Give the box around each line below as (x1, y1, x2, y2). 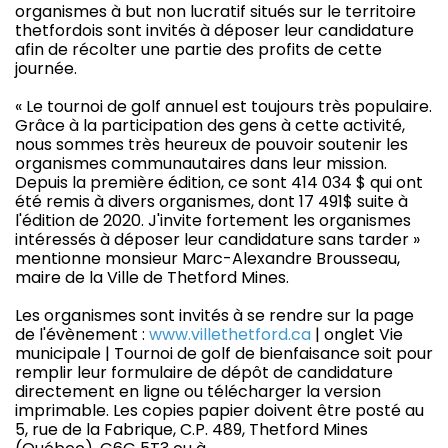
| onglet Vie (311, 322, 403, 346)
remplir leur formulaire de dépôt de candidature (15, 360, 393, 384)
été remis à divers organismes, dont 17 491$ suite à (15, 189, 408, 213)
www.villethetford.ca (149, 322, 311, 346)
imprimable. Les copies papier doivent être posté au (15, 398, 424, 422)
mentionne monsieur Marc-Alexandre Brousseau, (15, 246, 400, 270)
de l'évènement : (15, 322, 149, 346)
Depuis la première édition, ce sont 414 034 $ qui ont (15, 170, 423, 194)
